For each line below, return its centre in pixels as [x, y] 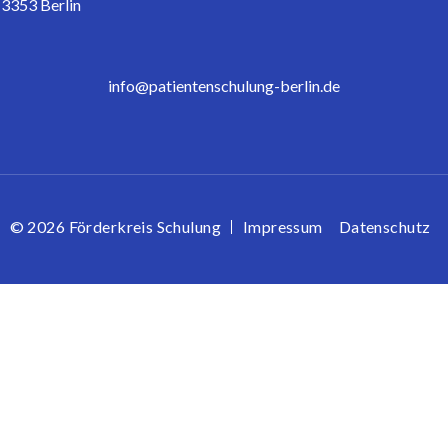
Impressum [282, 226]
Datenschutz [384, 226]
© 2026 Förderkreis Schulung [115, 226]
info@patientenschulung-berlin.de [224, 85]
